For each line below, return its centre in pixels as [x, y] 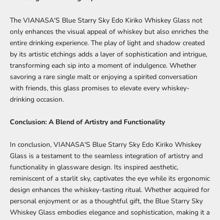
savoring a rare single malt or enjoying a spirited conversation [104, 77]
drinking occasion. [37, 99]
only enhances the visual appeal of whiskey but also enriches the [109, 31]
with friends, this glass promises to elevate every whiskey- [100, 88]
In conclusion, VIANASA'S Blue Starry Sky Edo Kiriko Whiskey [106, 144]
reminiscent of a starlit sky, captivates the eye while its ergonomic [110, 178]
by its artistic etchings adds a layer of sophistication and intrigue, [109, 54]
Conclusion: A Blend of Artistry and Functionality [87, 122]
